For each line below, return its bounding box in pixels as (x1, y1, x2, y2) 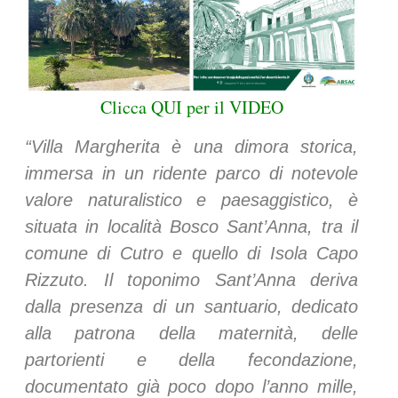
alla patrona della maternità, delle (25, 323, 358, 344)
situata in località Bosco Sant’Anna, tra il (25, 217, 358, 237)
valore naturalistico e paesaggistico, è (25, 190, 358, 211)
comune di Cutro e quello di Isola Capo (25, 243, 358, 264)
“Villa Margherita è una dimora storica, (25, 137, 358, 157)
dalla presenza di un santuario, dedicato (25, 297, 358, 317)
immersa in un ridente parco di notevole (25, 163, 358, 184)
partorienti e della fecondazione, (25, 350, 358, 370)
